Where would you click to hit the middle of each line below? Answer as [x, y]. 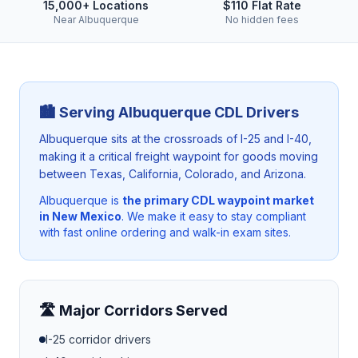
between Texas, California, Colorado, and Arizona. [173, 174]
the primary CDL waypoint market [218, 200]
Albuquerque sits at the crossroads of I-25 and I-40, [175, 139]
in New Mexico [80, 216]
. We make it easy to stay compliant [214, 216]
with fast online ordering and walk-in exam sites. [165, 232]
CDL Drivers [255, 112]
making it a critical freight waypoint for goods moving [179, 156]
